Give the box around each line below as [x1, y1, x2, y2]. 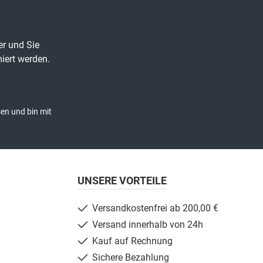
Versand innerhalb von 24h [92, 219, 203, 230]
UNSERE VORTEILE [77, 174, 167, 187]
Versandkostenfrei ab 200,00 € [92, 203, 218, 214]
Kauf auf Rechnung [92, 235, 173, 247]
